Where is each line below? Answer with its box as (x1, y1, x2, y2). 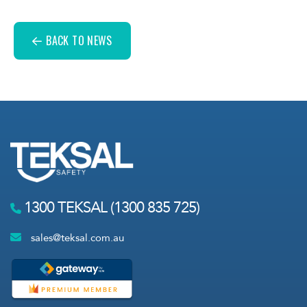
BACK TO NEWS (46, 32, 112, 49)
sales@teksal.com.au (28, 230, 124, 245)
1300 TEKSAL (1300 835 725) (21, 197, 199, 218)
